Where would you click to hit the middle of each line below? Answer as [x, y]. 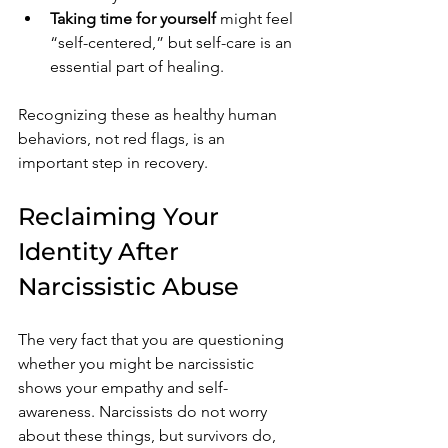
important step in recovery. [113, 162]
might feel [256, 18]
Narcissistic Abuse [128, 286]
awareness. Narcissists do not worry [144, 411]
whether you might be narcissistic [138, 363]
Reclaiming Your [121, 216]
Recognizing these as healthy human [149, 114]
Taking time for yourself [133, 18]
